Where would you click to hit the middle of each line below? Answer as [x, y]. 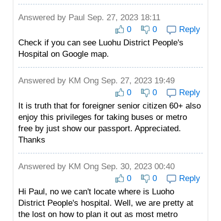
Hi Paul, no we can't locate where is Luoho [96, 192]
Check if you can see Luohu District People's [101, 43]
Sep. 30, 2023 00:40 [137, 166]
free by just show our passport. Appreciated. [100, 129]
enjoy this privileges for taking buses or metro [103, 117]
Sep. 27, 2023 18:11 [123, 18]
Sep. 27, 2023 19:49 [137, 81]
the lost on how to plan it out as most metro [98, 214]
